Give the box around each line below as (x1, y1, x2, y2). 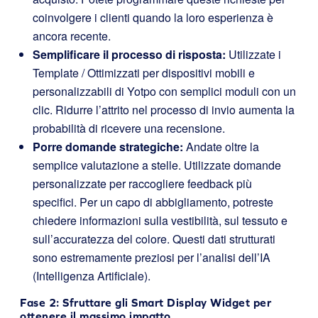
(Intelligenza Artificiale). (33, 268, 150, 285)
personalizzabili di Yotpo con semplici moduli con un (33, 83, 296, 100)
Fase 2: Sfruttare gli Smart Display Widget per (20, 296, 271, 309)
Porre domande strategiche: (33, 138, 183, 155)
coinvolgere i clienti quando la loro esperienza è (33, 9, 273, 26)
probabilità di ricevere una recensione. (33, 120, 225, 137)
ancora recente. (33, 28, 111, 45)
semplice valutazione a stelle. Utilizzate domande (33, 157, 281, 174)
